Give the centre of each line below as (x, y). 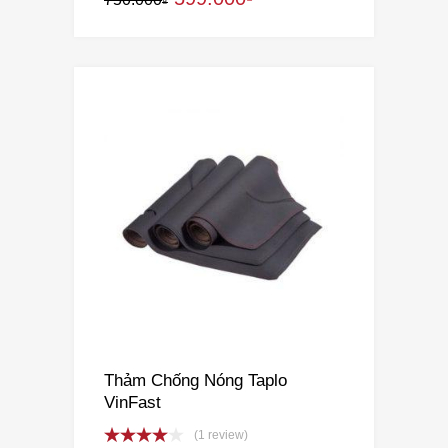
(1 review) (221, 434)
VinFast (132, 401)
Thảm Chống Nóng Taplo (195, 379)
